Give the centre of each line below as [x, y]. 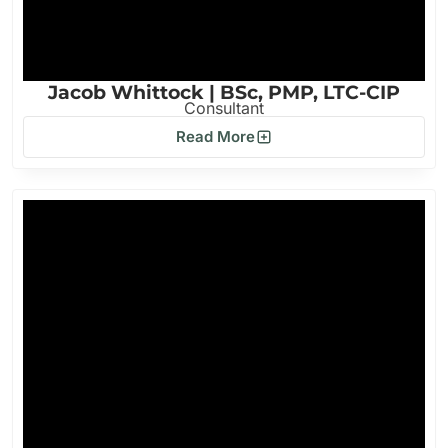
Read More [215, 136]
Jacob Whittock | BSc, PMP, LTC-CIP [224, 92]
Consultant [224, 108]
